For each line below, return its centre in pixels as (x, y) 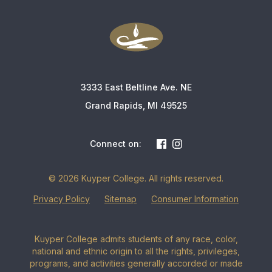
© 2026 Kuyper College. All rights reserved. (136, 178)
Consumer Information (195, 199)
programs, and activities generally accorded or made (136, 263)
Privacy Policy (62, 199)
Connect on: (116, 144)
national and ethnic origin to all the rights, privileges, (136, 251)
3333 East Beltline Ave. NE (136, 87)
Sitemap (121, 199)
